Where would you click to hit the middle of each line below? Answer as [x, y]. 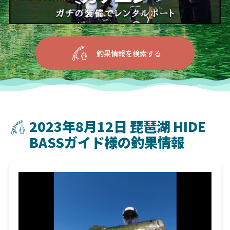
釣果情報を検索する [129, 53]
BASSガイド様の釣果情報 [107, 142]
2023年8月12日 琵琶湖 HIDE [118, 127]
